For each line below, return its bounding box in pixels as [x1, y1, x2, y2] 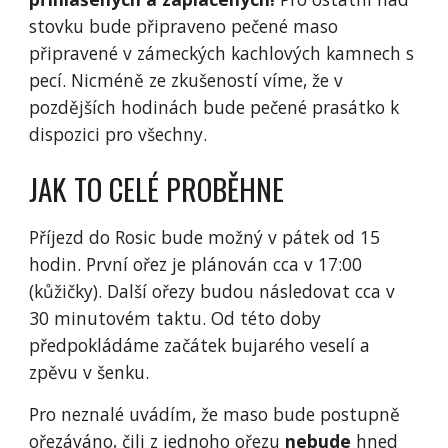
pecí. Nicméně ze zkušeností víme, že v [29, 68, 344, 92]
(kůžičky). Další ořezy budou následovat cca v [29, 279, 396, 303]
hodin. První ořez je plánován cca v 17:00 [29, 252, 363, 276]
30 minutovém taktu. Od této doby [29, 306, 322, 330]
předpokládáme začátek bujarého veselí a [29, 333, 371, 357]
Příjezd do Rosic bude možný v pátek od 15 [29, 225, 381, 249]
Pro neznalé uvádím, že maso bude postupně [29, 402, 401, 426]
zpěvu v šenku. [29, 360, 150, 384]
